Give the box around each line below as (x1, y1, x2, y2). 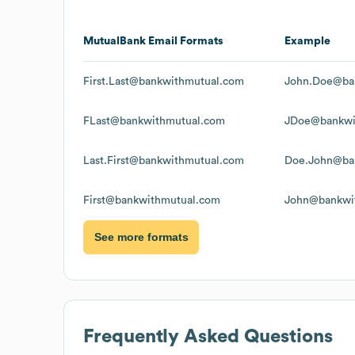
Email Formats (146, 35, 223, 47)
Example (284, 35, 330, 47)
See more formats (94, 231, 189, 244)
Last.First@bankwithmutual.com (83, 155, 244, 166)
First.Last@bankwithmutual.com (83, 75, 244, 87)
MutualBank (83, 35, 146, 47)
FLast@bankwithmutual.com (83, 115, 225, 127)
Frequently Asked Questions (83, 326, 333, 346)
